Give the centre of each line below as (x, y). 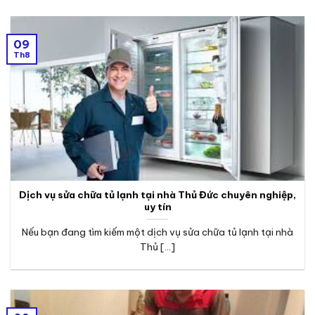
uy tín (157, 207)
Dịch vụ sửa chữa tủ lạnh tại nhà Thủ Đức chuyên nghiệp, (157, 195)
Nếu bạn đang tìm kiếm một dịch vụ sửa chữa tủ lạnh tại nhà (157, 232)
